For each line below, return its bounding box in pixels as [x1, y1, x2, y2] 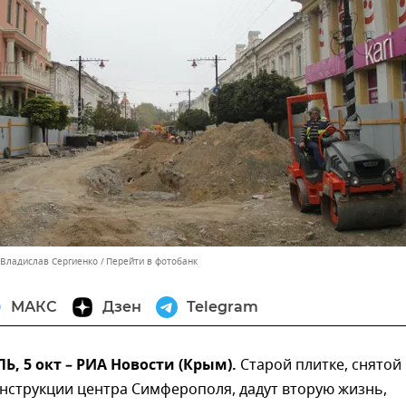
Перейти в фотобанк [106, 255, 198, 268]
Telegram [187, 298, 258, 315]
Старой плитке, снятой [240, 354, 401, 376]
